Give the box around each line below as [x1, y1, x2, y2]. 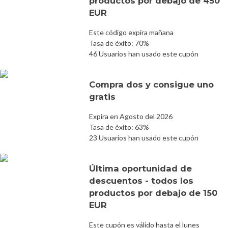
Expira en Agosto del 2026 [89, 111, 173, 121]
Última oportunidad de [89, 163, 192, 174]
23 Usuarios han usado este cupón [89, 133, 198, 142]
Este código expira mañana [89, 27, 174, 37]
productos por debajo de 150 [89, 187, 217, 198]
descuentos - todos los [89, 175, 193, 186]
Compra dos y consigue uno [89, 79, 214, 90]
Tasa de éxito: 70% [89, 38, 149, 47]
